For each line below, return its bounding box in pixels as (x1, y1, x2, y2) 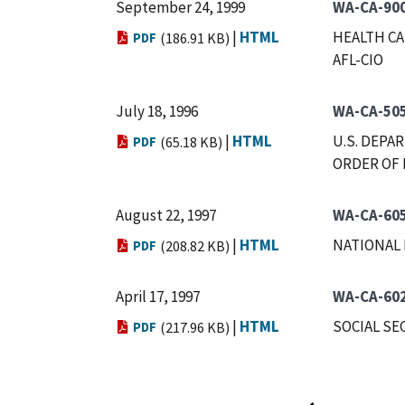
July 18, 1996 (116, 101, 198, 121)
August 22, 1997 (116, 205, 216, 225)
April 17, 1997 (116, 287, 200, 306)
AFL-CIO (333, 50, 383, 70)
